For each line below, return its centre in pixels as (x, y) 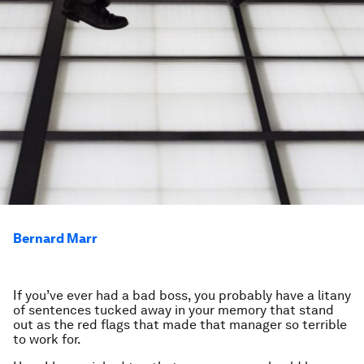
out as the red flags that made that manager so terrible (180, 325)
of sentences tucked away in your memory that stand (173, 310)
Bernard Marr (55, 238)
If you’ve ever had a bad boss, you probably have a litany (182, 295)
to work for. (47, 339)
